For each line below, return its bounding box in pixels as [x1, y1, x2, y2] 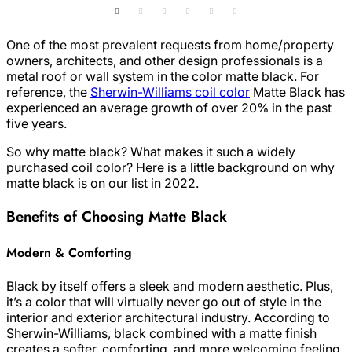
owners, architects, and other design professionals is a [6, 53, 323, 69]
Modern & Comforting [6, 244, 132, 262]
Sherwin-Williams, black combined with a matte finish [6, 325, 317, 342]
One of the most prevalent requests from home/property [6, 37, 334, 53]
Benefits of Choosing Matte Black [6, 205, 227, 227]
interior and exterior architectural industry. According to [6, 310, 330, 326]
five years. [6, 115, 70, 132]
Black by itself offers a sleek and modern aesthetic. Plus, [6, 278, 333, 295]
